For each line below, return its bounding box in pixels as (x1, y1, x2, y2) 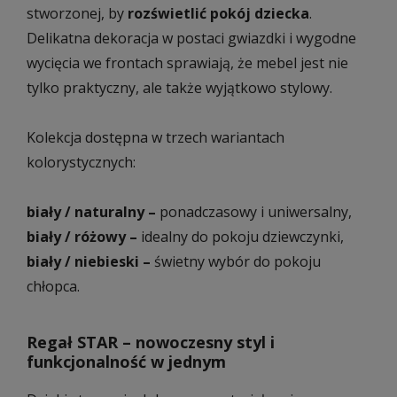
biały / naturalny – (27, 201, 156, 222)
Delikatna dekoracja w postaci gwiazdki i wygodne (27, 27, 356, 48)
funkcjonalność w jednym (27, 350, 226, 372)
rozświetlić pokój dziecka (124, 3, 309, 23)
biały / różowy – (27, 226, 137, 246)
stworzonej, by (27, 3, 124, 23)
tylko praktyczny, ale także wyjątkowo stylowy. (27, 77, 332, 97)
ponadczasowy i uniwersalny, (156, 201, 352, 222)
